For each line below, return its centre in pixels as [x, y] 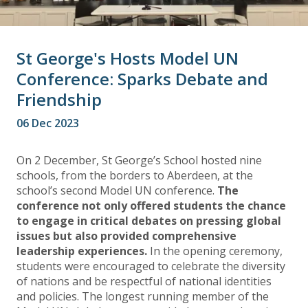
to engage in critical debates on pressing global [149, 221]
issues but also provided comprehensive [126, 236]
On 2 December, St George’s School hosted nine [139, 161]
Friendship [59, 100]
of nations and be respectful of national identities [144, 282]
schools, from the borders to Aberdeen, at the [135, 176]
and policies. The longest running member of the [143, 297]
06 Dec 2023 [48, 123]
